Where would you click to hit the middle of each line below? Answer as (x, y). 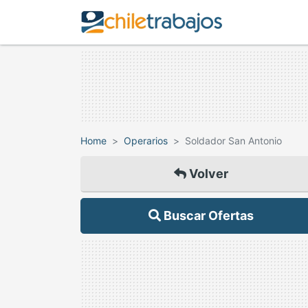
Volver (207, 174)
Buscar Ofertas (207, 216)
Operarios (146, 141)
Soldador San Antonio (233, 141)
